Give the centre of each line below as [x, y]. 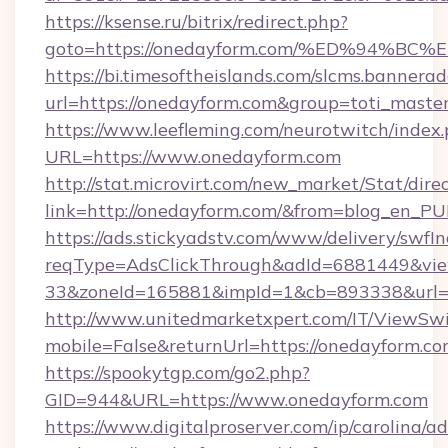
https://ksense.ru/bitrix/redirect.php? [196, 21]
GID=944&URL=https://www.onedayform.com [236, 399]
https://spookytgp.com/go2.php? [177, 372]
